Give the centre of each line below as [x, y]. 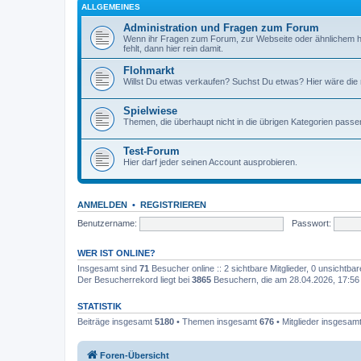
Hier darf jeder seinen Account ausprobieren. [210, 162]
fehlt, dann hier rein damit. [173, 48]
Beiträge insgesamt [116, 322]
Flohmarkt [149, 71]
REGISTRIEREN [173, 205]
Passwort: [311, 223]
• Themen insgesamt [217, 322]
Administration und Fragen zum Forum [221, 28]
